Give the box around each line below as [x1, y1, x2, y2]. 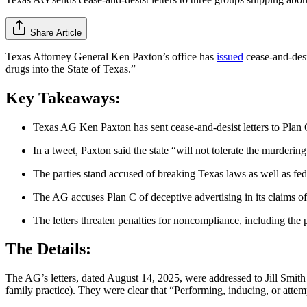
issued [217, 50, 243, 62]
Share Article [30, 27, 82, 38]
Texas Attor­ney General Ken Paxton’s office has [5, 50, 217, 62]
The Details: [5, 240, 91, 258]
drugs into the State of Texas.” [5, 62, 136, 75]
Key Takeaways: [5, 88, 121, 107]
